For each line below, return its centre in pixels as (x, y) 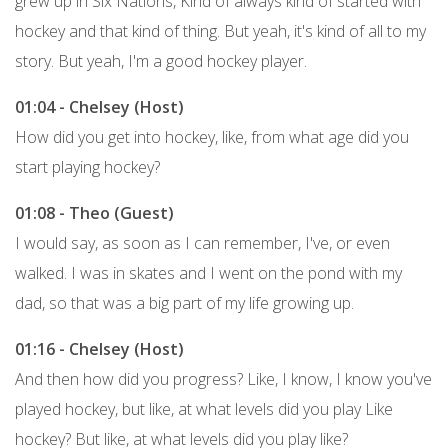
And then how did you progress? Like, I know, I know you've (223, 378)
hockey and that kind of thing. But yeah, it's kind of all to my (220, 30)
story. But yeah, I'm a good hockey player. (161, 60)
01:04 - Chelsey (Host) (99, 106)
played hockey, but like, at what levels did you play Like (204, 408)
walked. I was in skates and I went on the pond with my (208, 272)
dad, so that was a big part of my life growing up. (184, 302)
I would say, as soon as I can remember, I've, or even (202, 242)
